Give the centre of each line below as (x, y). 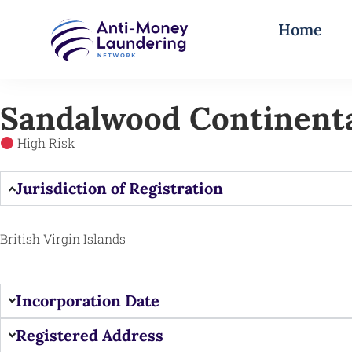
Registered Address (90, 335)
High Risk (45, 143)
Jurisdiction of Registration (120, 189)
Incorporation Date (88, 300)
